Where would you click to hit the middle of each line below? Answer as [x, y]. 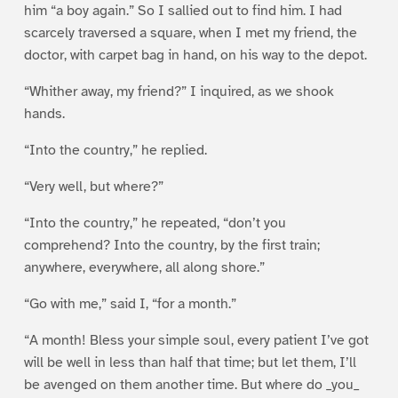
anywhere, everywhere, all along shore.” [144, 267]
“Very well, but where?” [93, 186]
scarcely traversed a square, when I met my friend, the [190, 32]
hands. [44, 113]
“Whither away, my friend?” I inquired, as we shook [179, 91]
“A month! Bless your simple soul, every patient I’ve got [196, 340]
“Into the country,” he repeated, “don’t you [155, 223]
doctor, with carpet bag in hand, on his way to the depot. [195, 55]
